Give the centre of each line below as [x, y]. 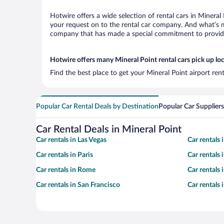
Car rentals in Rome [66, 170]
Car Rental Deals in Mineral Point [109, 129]
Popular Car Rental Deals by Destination [97, 106]
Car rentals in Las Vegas [71, 140]
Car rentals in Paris [64, 155]
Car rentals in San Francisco [78, 185]
